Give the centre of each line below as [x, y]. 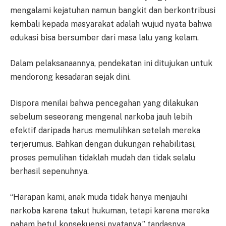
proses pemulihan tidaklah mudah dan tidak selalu [103, 157]
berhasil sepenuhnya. [49, 171]
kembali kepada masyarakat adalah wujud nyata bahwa [111, 24]
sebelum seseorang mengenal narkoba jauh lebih [101, 117]
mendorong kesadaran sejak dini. [70, 77]
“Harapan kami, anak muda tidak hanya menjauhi [99, 197]
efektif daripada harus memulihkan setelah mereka [105, 130]
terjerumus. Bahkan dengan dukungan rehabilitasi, [103, 144]
